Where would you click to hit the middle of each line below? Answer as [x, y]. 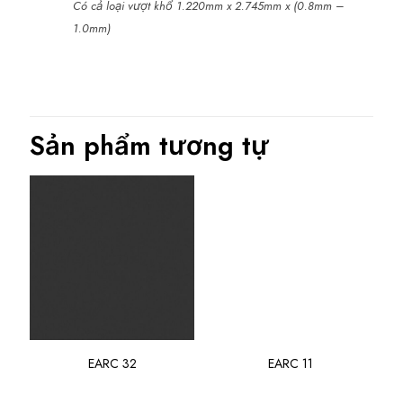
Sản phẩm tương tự [149, 146]
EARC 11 [291, 364]
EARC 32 [112, 364]
